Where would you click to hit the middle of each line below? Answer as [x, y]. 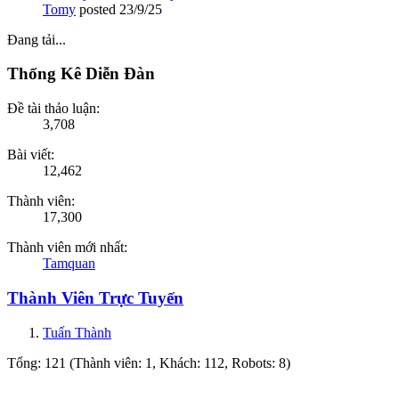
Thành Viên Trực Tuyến [95, 297]
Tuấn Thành [77, 332]
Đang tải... [37, 39]
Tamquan [69, 264]
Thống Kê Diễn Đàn [81, 74]
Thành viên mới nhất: [67, 248]
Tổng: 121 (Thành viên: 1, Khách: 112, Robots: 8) [149, 362]
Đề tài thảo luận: [53, 109]
